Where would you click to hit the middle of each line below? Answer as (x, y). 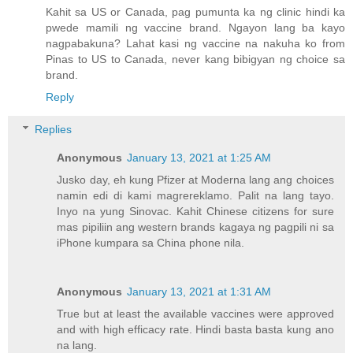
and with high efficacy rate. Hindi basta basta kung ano (195, 330)
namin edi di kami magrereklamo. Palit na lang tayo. (195, 196)
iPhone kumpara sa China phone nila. (151, 243)
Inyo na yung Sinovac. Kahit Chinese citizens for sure (195, 212)
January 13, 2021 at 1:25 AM (199, 158)
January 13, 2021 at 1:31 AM (199, 292)
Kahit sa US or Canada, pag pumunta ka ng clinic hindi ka (195, 11)
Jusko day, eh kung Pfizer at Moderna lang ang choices (195, 180)
